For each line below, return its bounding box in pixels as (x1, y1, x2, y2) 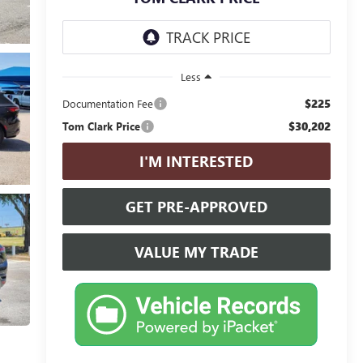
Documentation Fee (62, 96, 153, 110)
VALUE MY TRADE (134, 241, 258, 262)
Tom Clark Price (62, 118, 140, 133)
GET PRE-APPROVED (125, 196, 267, 216)
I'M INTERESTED (139, 151, 254, 171)
